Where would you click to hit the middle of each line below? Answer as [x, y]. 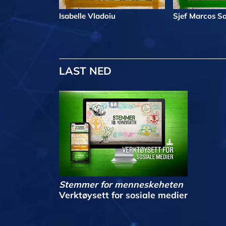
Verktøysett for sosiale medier [123, 194]
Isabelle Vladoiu [87, 16]
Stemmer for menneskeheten [121, 184]
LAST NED [87, 70]
